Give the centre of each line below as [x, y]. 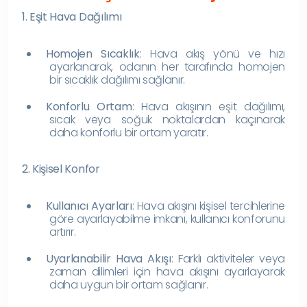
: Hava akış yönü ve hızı [212, 53]
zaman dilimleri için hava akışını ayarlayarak [167, 271]
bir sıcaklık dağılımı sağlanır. [118, 79]
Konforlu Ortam [89, 106]
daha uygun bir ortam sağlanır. [129, 284]
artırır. [63, 232]
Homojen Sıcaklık [93, 53]
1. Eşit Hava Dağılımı [72, 16]
